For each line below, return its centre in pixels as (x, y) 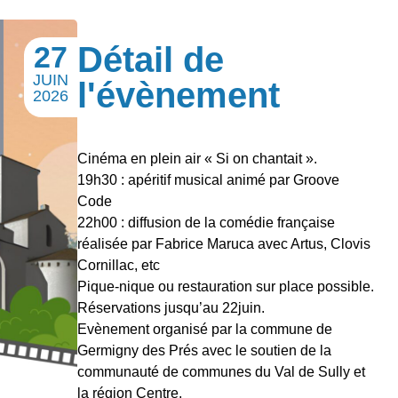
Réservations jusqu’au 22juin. (171, 308)
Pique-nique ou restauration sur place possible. (226, 287)
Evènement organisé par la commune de (205, 329)
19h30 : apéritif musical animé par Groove (208, 180)
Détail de (151, 60)
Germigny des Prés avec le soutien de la (204, 350)
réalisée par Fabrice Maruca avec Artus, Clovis (224, 244)
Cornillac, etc (119, 265)
